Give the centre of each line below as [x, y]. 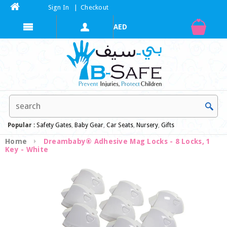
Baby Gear [88, 125]
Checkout [95, 7]
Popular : [22, 125]
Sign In [59, 7]
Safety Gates [54, 125]
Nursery [146, 125]
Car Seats [120, 125]
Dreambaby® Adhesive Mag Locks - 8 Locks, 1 [127, 141]
